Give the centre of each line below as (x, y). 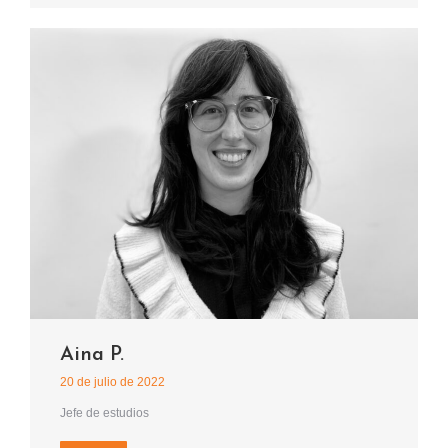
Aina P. (92, 355)
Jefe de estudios (104, 413)
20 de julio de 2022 (112, 382)
